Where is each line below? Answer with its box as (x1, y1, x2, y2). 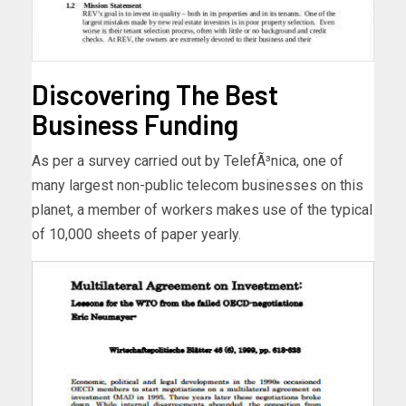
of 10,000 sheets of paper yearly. (32, 226, 241, 244)
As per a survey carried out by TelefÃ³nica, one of (32, 152, 343, 170)
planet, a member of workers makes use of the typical (32, 201, 372, 219)
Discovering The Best (32, 78, 278, 111)
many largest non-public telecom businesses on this (32, 177, 363, 195)
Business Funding (32, 108, 238, 141)
